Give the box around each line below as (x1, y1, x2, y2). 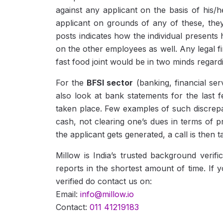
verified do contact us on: (56, 176, 152, 186)
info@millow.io (80, 189, 134, 199)
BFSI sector (87, 77, 133, 88)
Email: (56, 189, 80, 199)
